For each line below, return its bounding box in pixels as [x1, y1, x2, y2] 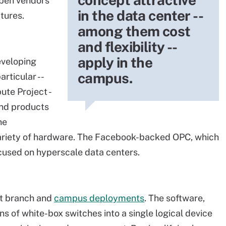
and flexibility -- [78, 38, 177, 55]
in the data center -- [78, 7, 203, 24]
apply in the [78, 54, 153, 71]
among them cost [78, 23, 191, 39]
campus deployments [54, 193, 144, 203]
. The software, [144, 193, 205, 203]
